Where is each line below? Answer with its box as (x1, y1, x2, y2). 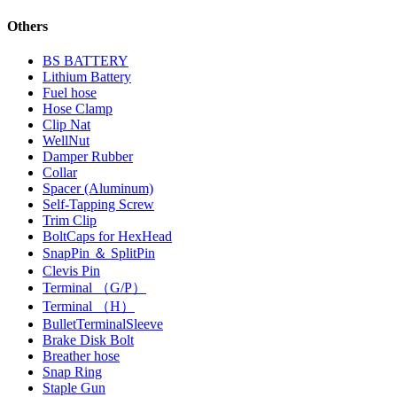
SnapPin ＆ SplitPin (43, 245, 155, 261)
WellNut (43, 133, 90, 149)
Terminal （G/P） (43, 280, 146, 296)
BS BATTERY (43, 53, 128, 69)
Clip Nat (43, 117, 90, 133)
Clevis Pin (43, 263, 100, 279)
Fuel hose (43, 85, 97, 101)
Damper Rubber (43, 149, 133, 165)
